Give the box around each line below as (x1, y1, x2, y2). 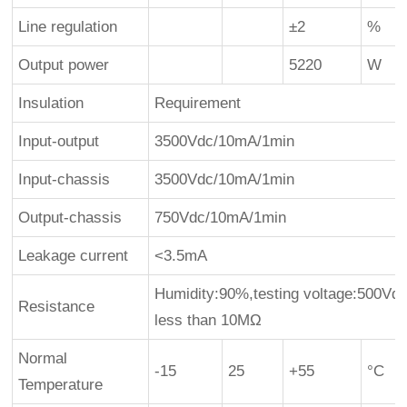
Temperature (18, 375, 104, 393)
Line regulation (18, 17, 118, 35)
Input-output (18, 132, 100, 150)
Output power (18, 55, 110, 74)
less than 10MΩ (154, 311, 263, 329)
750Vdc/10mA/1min (154, 208, 287, 226)
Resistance (18, 297, 95, 315)
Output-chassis (18, 208, 123, 226)
